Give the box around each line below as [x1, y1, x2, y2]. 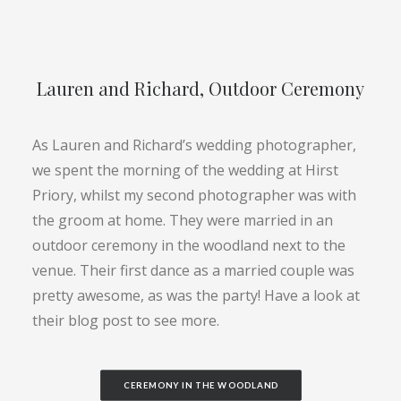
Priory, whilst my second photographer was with [32, 185, 356, 205]
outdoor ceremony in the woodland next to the [32, 235, 346, 255]
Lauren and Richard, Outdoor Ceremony [37, 76, 364, 100]
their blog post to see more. [32, 311, 219, 330]
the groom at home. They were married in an [32, 210, 333, 230]
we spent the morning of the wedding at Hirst [32, 160, 338, 180]
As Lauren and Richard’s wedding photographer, [32, 135, 356, 155]
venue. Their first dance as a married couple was [32, 260, 354, 280]
